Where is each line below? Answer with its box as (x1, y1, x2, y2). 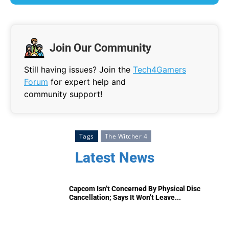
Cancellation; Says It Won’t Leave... (69, 193, 181, 202)
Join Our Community (50, 41, 151, 55)
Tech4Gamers (133, 64, 186, 75)
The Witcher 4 (104, 132, 148, 141)
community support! (24, 89, 102, 100)
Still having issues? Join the (24, 64, 133, 75)
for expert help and (48, 77, 126, 87)
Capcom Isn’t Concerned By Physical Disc (69, 185, 200, 193)
